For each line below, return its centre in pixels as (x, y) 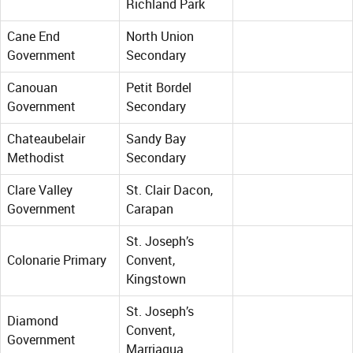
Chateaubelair (46, 139)
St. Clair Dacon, (169, 191)
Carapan (150, 210)
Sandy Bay (156, 139)
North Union (160, 37)
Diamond (33, 321)
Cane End (33, 37)
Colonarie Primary (57, 261)
